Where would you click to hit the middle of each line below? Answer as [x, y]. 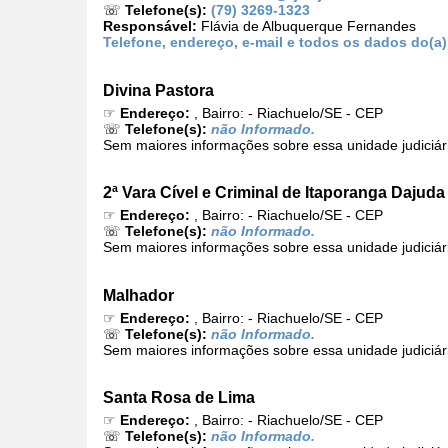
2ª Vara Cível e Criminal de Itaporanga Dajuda [274, 192]
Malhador [138, 294]
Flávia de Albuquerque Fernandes [306, 26]
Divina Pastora [158, 89]
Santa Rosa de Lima [179, 396]
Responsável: [150, 26]
